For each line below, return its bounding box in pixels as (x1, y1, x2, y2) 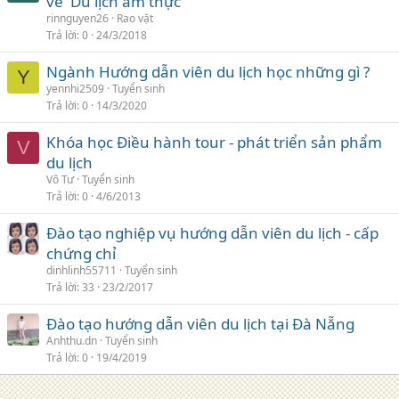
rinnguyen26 (46, 10, 109, 26)
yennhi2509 (46, 80, 104, 96)
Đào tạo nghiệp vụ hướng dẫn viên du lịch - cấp (46, 222, 379, 243)
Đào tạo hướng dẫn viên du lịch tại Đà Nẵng (46, 313, 354, 334)
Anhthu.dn (46, 332, 97, 348)
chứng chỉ (46, 242, 116, 264)
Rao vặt (117, 10, 153, 26)
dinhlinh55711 (46, 262, 117, 278)
